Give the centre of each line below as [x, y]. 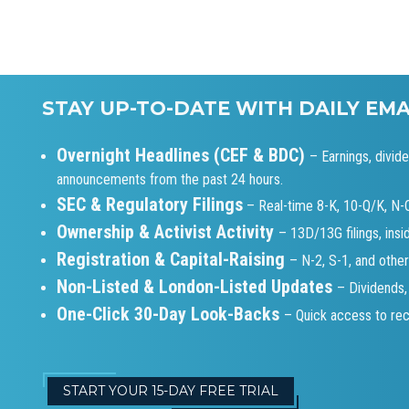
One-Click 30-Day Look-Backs [170, 314]
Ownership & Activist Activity [168, 232]
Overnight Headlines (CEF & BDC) [183, 155]
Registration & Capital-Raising [173, 259]
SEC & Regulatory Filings [150, 204]
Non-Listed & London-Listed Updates [197, 287]
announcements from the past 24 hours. [170, 179]
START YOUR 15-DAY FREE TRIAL [171, 391]
